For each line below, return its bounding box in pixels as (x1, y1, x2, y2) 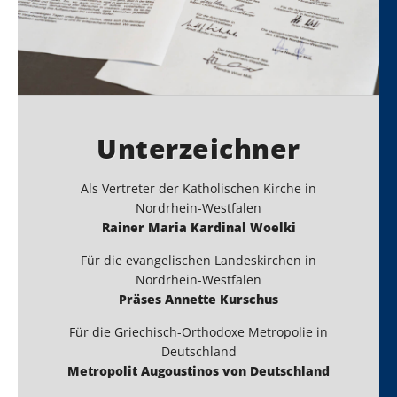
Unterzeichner (97, 130, 300, 167)
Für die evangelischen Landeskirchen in (81, 252, 316, 269)
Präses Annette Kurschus (119, 291, 278, 308)
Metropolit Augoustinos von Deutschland (67, 362, 330, 380)
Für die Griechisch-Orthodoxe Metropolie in (69, 323, 328, 341)
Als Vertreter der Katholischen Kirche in (81, 180, 316, 198)
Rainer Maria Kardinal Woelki (101, 219, 296, 237)
